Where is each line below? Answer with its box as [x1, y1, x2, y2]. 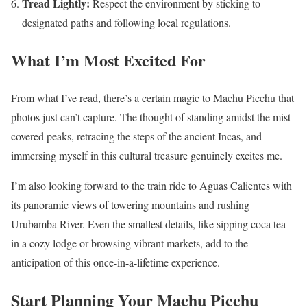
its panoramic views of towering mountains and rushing [11, 197, 249, 212]
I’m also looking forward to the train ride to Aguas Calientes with [11, 178, 292, 193]
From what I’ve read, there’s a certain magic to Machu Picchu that [11, 90, 294, 106]
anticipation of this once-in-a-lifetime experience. [11, 255, 220, 270]
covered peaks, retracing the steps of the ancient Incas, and [11, 129, 262, 144]
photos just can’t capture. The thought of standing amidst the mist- [11, 110, 294, 125]
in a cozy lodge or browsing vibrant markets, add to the [11, 236, 248, 251]
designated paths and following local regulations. [22, 15, 231, 30]
